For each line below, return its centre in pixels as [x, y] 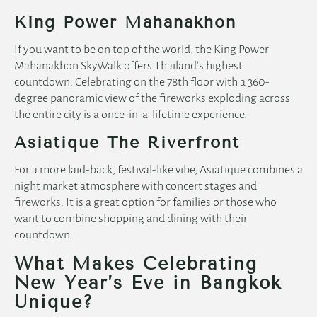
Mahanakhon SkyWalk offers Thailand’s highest [128, 66]
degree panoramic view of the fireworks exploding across [152, 99]
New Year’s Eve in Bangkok [148, 283]
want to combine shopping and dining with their [131, 219]
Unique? [54, 302]
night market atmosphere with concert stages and [136, 186]
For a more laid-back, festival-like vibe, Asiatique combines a [158, 170]
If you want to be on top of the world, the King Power [142, 50]
